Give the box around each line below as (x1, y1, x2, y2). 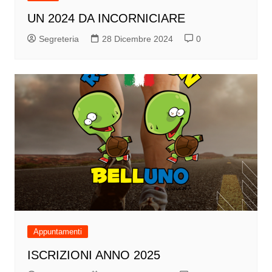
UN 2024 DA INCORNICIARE (27, 12, 185, 25)
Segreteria (38, 34, 79, 44)
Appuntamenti (33, 227, 82, 237)
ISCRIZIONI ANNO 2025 (27, 248, 160, 262)
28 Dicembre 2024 (101, 34, 173, 44)
